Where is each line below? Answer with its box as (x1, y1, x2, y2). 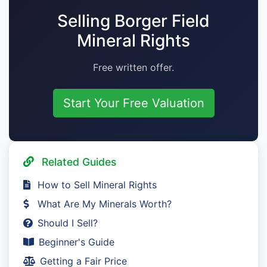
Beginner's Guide (39, 236, 114, 249)
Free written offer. (93, 61, 174, 74)
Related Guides (39, 156, 116, 169)
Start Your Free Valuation (63, 96, 204, 111)
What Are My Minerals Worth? (38, 198, 172, 210)
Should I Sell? (38, 217, 98, 229)
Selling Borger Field (57, 11, 210, 32)
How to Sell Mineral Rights (38, 179, 157, 191)
